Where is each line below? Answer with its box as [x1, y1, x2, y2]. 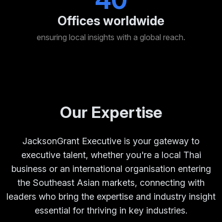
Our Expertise [60, 103, 162, 122]
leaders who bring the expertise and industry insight [6, 191, 216, 202]
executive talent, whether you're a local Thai [21, 150, 201, 161]
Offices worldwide [57, 13, 165, 29]
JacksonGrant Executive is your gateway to [22, 136, 200, 147]
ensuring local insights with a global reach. [37, 32, 185, 43]
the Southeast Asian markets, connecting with [17, 177, 205, 188]
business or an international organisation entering [11, 164, 211, 174]
